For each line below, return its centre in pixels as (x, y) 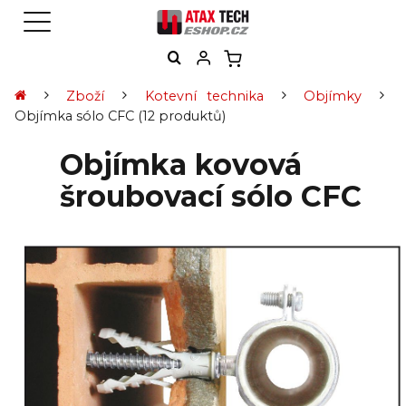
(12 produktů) (180, 116)
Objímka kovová (181, 164)
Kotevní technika (204, 96)
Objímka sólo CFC (74, 116)
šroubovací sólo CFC (211, 196)
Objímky (333, 96)
